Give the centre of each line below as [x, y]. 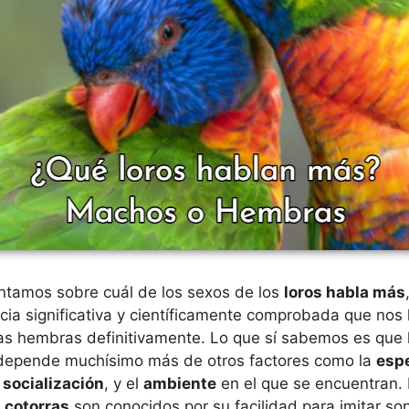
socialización [53, 383]
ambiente [180, 383]
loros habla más [345, 292]
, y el [124, 383]
